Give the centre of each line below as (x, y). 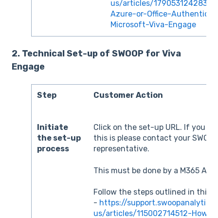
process (53, 149)
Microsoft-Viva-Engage (154, 25)
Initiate (53, 127)
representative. (122, 149)
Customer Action (128, 95)
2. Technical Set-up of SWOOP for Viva (96, 53)
